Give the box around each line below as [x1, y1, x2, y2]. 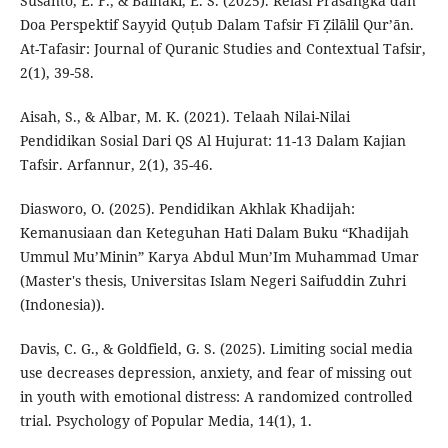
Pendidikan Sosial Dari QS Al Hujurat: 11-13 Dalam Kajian [19, 131, 406, 151]
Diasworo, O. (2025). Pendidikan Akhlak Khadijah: [19, 199, 355, 219]
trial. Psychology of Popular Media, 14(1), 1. [19, 411, 312, 431]
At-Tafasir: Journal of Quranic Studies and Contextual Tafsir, [19, 39, 426, 59]
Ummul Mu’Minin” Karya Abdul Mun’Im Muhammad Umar [19, 247, 419, 267]
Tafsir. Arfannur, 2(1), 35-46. [19, 155, 213, 175]
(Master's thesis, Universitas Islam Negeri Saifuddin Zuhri [19, 271, 406, 291]
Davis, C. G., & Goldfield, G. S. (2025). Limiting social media [19, 339, 413, 359]
